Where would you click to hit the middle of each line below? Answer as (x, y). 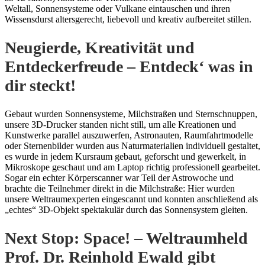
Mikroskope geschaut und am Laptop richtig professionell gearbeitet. (132, 167)
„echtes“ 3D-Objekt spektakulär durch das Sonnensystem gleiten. (126, 210)
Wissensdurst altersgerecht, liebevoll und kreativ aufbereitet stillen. (128, 19)
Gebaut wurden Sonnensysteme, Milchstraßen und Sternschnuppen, (131, 114)
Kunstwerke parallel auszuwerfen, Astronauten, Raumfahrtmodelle (129, 135)
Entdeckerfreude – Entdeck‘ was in (129, 66)
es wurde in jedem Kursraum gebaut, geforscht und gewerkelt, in (125, 157)
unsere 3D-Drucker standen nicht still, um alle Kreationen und (120, 125)
